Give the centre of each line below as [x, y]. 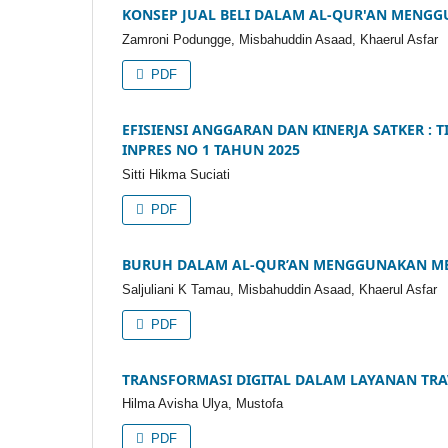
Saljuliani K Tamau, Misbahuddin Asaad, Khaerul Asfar [279, 289]
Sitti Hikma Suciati [176, 174]
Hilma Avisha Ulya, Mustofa [202, 404]
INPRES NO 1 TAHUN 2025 [211, 149]
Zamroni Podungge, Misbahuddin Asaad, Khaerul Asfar [280, 39]
